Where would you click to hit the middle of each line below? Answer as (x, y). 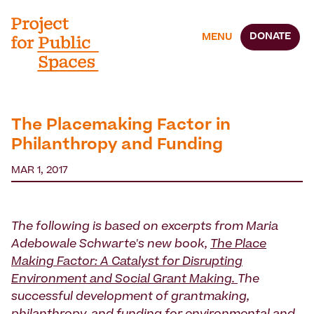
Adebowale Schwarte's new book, (111, 245)
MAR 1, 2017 (40, 171)
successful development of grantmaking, (130, 298)
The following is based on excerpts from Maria (145, 227)
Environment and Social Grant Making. (124, 280)
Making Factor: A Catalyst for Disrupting (127, 262)
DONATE (270, 37)
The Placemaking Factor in (121, 127)
